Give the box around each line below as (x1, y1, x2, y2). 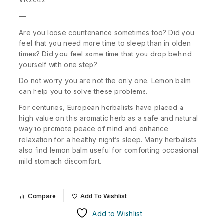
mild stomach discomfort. (19, 157, 102, 165)
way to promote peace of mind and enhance (19, 125, 168, 133)
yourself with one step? (19, 60, 97, 69)
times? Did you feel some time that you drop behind (19, 49, 192, 58)
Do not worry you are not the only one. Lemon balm (19, 76, 191, 85)
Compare (28, 192, 56, 200)
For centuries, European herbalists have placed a (19, 103, 184, 111)
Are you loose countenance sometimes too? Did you (19, 28, 195, 36)
